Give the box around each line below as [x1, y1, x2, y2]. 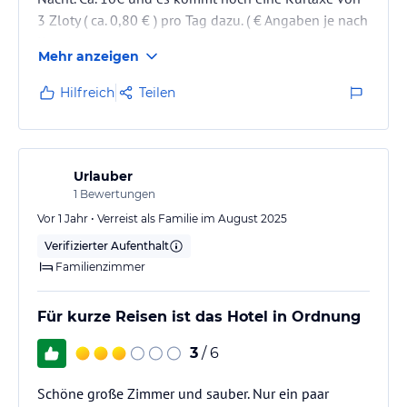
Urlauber [74, 167, 133, 184]
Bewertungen [77, 186, 155, 201]
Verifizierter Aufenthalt [45, 238, 169, 253]
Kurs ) [37, 32, 73, 51]
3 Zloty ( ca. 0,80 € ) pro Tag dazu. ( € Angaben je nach [37, 10, 368, 29]
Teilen [139, 84, 175, 101]
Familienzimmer [55, 259, 145, 273]
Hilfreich [60, 84, 114, 101]
